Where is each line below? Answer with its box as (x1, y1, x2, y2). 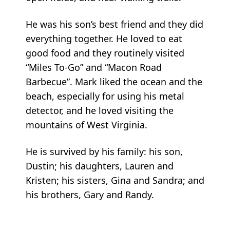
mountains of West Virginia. (26, 118, 147, 131)
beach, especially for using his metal (26, 89, 184, 102)
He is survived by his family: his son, (26, 145, 183, 158)
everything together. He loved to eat (26, 32, 182, 45)
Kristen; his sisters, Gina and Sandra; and (26, 174, 204, 186)
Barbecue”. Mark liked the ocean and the (26, 75, 202, 88)
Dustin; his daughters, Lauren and (26, 159, 174, 172)
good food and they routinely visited (26, 46, 184, 59)
